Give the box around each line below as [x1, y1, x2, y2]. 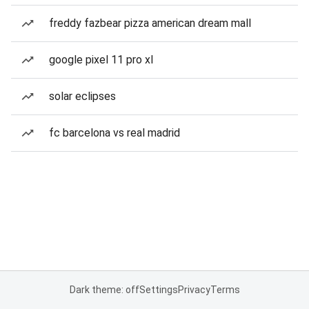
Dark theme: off [69, 284, 139, 295]
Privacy [177, 284, 210, 295]
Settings [139, 284, 178, 295]
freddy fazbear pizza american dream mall [49, 17, 251, 30]
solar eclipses [49, 90, 116, 103]
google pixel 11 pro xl [49, 53, 153, 66]
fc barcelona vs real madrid [49, 126, 180, 139]
